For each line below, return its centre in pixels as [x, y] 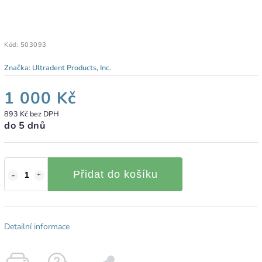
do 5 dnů [25, 125]
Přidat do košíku [115, 174]
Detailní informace [37, 226]
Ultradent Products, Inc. [72, 67]
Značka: [18, 67]
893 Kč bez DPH [32, 113]
